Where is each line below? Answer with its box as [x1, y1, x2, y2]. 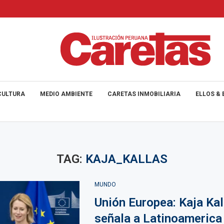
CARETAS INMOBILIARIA [107, 90, 180, 97]
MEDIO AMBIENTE [40, 90, 92, 97]
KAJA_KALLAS [85, 152, 167, 166]
